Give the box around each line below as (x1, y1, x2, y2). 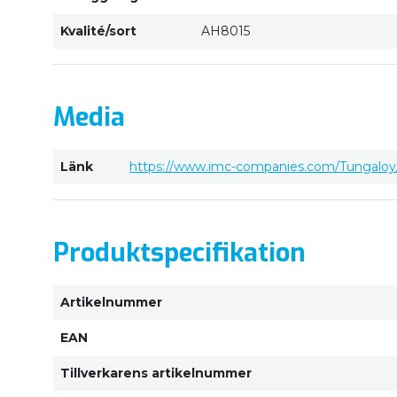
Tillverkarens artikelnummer (60, 365, 252, 382)
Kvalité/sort (60, 22, 136, 39)
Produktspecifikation (53, 236, 306, 270)
